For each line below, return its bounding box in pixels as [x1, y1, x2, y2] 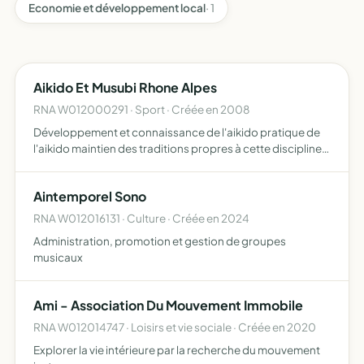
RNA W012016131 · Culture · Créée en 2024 [33, 211, 249, 225]
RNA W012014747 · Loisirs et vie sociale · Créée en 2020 [33, 320, 316, 334]
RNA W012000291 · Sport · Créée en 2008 [33, 102, 249, 116]
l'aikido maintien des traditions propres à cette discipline [33, 141, 322, 155]
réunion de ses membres [33, 158, 159, 171]
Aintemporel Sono [33, 188, 146, 205]
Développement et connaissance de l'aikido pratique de [33, 125, 320, 139]
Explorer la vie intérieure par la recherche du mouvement [33, 343, 320, 357]
